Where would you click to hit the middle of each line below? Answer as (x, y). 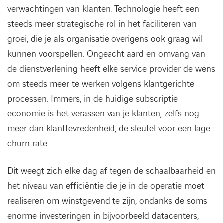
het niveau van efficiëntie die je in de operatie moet (106, 186)
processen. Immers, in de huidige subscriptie (93, 99)
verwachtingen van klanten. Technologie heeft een (103, 9)
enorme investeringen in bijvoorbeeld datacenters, (103, 216)
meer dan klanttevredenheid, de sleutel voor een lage (109, 129)
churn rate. (28, 144)
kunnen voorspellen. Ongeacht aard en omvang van (106, 54)
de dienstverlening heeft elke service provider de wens (111, 69)
